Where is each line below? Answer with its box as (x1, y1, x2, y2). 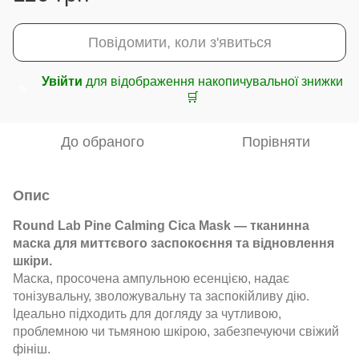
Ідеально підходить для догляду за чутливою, (13, 306, 281, 321)
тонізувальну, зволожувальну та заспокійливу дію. (13, 288, 309, 303)
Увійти (42, 74, 83, 88)
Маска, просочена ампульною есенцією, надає (13, 271, 289, 285)
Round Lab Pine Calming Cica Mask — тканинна (13, 218, 309, 232)
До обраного (61, 133, 144, 150)
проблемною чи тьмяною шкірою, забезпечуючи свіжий (13, 324, 339, 338)
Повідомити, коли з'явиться (87, 34, 272, 50)
